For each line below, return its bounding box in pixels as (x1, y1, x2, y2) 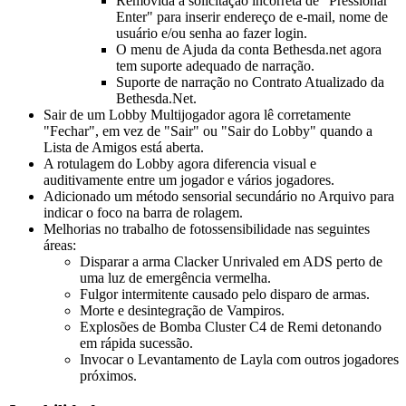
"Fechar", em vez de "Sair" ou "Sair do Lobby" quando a (43, 122, 372, 139)
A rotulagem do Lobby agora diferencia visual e (43, 155, 316, 171)
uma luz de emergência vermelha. (80, 269, 271, 285)
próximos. (80, 367, 137, 383)
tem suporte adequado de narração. (116, 57, 314, 73)
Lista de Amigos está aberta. (43, 139, 204, 155)
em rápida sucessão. (80, 334, 193, 351)
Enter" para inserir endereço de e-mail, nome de (116, 8, 388, 24)
